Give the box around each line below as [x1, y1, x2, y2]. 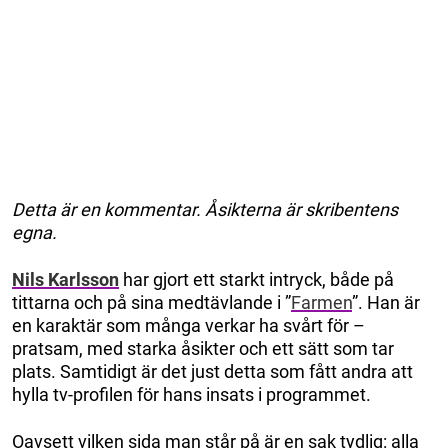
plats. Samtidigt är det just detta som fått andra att [12, 360, 413, 382]
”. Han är [352, 291, 420, 313]
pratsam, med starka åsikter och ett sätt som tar [12, 337, 394, 359]
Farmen [291, 291, 352, 313]
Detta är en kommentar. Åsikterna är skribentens [12, 198, 398, 220]
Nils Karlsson [12, 268, 119, 290]
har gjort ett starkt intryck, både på [119, 268, 394, 290]
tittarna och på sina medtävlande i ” [12, 291, 291, 313]
